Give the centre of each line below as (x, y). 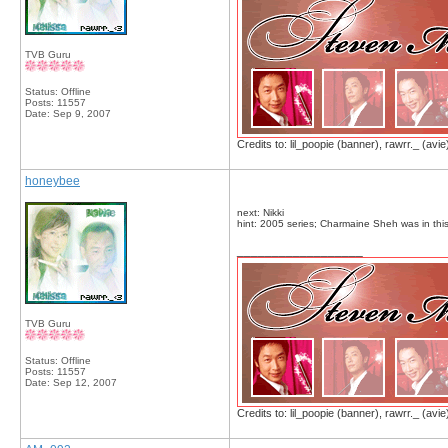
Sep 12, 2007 (85, 382)
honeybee (52, 181)
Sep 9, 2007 (82, 113)
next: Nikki (260, 212)
